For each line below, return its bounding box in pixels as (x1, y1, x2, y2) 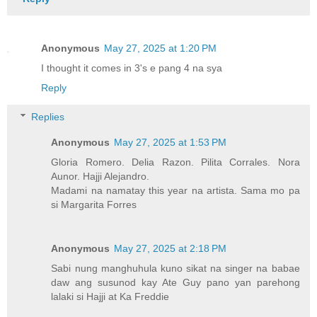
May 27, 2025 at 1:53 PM (114, 137, 227, 149)
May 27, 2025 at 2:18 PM (114, 243, 227, 255)
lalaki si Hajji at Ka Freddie (51, 291, 170, 303)
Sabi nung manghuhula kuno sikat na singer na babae (51, 263, 300, 275)
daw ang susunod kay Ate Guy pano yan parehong (51, 277, 300, 289)
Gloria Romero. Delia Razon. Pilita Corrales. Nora (51, 156, 300, 168)
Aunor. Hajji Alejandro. (51, 171, 150, 183)
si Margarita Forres (51, 199, 137, 211)
